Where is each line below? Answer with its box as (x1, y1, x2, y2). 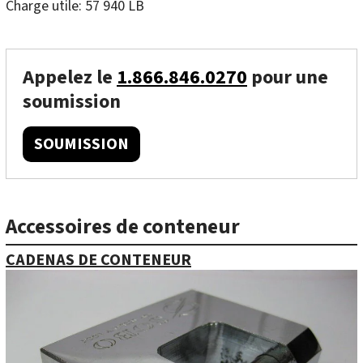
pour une (247, 62, 328, 92)
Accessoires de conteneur (6, 211, 240, 241)
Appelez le (23, 62, 117, 92)
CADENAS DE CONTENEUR (6, 249, 191, 272)
